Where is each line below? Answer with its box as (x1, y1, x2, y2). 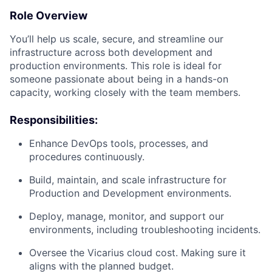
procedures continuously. (29, 151, 144, 163)
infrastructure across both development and (10, 46, 212, 59)
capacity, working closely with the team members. (10, 86, 240, 99)
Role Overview (10, 9, 87, 22)
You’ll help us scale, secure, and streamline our (10, 33, 223, 46)
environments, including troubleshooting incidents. (29, 223, 260, 236)
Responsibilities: (10, 114, 98, 127)
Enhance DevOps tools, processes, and (29, 137, 208, 150)
